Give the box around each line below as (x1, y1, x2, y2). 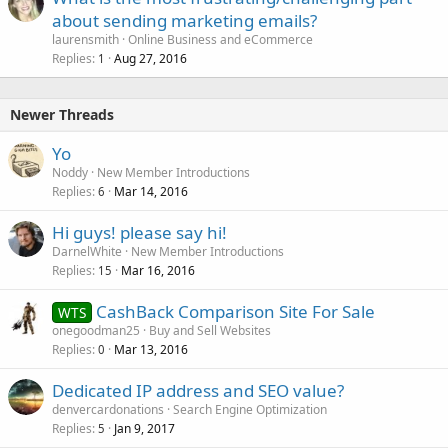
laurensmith (52, 30, 119, 48)
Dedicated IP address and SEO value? (52, 378, 344, 402)
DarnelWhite (52, 242, 122, 260)
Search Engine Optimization (173, 400, 327, 418)
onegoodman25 (52, 321, 140, 339)
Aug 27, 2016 (114, 49, 187, 67)
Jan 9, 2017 (114, 419, 175, 437)
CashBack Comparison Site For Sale (95, 299, 375, 323)
